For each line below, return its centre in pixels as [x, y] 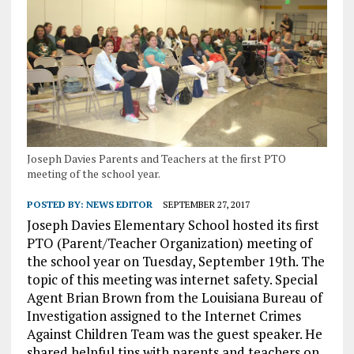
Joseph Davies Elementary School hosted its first [173, 224]
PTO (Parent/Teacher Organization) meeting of [169, 243]
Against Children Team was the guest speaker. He [174, 333]
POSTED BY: [56, 204]
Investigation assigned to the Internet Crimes [164, 315]
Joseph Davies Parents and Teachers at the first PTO [156, 158]
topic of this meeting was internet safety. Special [172, 279]
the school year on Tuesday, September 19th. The [175, 261]
